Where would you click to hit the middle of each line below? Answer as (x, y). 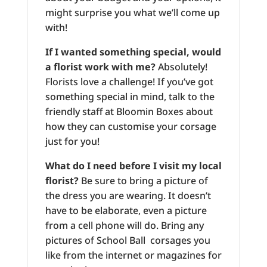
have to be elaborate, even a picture (126, 210)
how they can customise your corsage (131, 126)
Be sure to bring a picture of (144, 180)
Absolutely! (181, 66)
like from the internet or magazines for (133, 255)
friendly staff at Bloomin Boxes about (129, 111)
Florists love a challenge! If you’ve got (129, 81)
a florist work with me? (100, 66)
